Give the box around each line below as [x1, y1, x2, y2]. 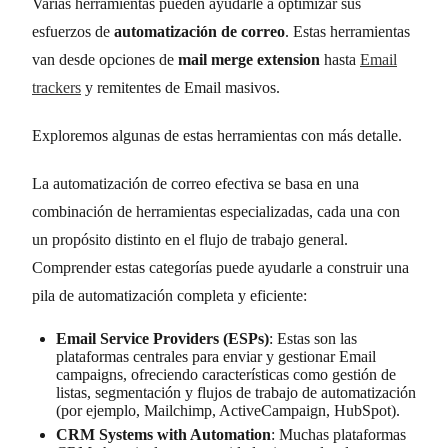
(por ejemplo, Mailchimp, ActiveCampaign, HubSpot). [56, 401, 400, 419]
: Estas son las [269, 329, 357, 347]
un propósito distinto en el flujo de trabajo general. [32, 230, 348, 248]
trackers [32, 78, 81, 96]
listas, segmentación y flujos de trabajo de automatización [56, 383, 416, 401]
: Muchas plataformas [271, 425, 406, 443]
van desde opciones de [32, 50, 178, 68]
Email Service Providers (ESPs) [56, 329, 269, 347]
